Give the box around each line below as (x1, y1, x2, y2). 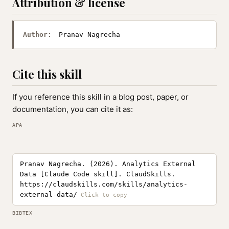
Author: (23, 31, 52, 38)
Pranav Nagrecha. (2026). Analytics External (20, 160, 196, 168)
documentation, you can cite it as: (12, 104, 133, 114)
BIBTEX (12, 210, 32, 216)
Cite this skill (12, 66, 82, 82)
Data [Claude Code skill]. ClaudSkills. (20, 170, 175, 178)
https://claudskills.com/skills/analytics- (20, 180, 188, 188)
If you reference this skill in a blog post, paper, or (12, 92, 189, 102)
